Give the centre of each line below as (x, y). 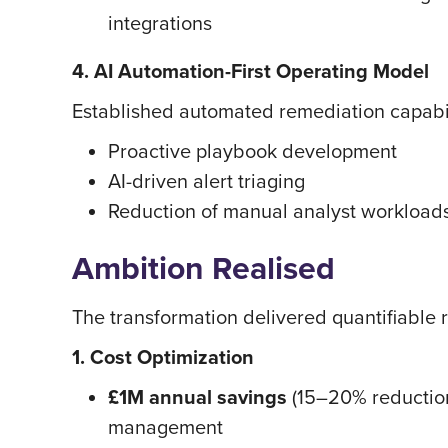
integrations (160, 22)
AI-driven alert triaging (206, 180)
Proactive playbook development (252, 150)
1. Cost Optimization (163, 357)
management (165, 426)
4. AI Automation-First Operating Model (250, 71)
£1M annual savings (197, 397)
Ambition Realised (203, 268)
